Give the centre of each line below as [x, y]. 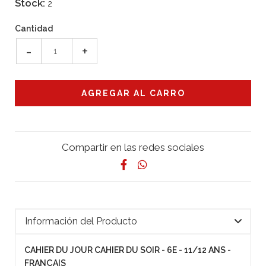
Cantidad [34, 28]
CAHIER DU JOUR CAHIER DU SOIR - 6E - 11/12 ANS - [128, 250]
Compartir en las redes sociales [133, 147]
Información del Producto [81, 221]
